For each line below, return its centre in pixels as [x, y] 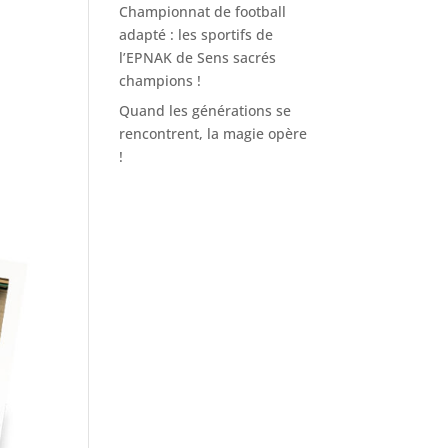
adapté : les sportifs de [196, 34]
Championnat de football [203, 11]
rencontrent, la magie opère [213, 133]
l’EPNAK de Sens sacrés [198, 57]
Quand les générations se [205, 110]
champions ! [164, 80]
